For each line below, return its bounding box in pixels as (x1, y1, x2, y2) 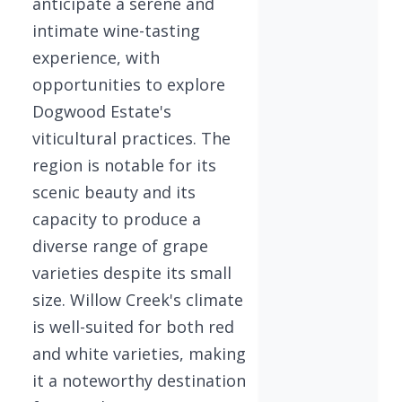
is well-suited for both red (32, 316, 234, 337)
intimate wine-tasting (32, 20, 200, 41)
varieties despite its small (32, 262, 232, 284)
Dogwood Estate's (32, 100, 171, 122)
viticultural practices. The (32, 127, 231, 149)
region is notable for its (32, 154, 216, 176)
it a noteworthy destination (32, 370, 246, 391)
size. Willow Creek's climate (32, 289, 243, 310)
